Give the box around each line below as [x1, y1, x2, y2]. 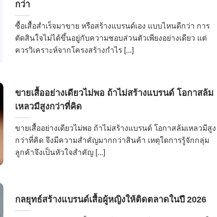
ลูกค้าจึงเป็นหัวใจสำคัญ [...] [15, 148, 105, 156]
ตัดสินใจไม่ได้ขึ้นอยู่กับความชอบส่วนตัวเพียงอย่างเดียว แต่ [15, 33, 207, 42]
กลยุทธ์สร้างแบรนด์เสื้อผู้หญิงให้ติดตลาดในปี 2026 [15, 194, 206, 204]
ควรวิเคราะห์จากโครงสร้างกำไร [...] [15, 46, 134, 54]
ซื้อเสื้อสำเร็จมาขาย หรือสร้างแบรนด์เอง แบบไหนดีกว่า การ [15, 21, 210, 30]
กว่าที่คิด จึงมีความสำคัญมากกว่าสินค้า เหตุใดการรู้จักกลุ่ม [15, 136, 209, 144]
